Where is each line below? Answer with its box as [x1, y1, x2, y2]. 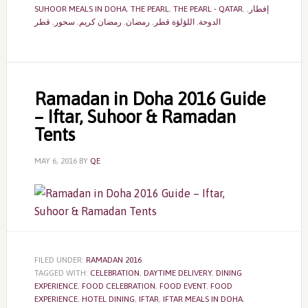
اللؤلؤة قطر [153, 17, 195, 27]
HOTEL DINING [81, 294, 135, 304]
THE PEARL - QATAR [173, 4, 243, 14]
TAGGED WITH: [34, 268, 90, 278]
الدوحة [198, 17, 221, 27]
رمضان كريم [78, 17, 122, 27]
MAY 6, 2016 [34, 156, 77, 166]
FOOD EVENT [159, 281, 206, 291]
